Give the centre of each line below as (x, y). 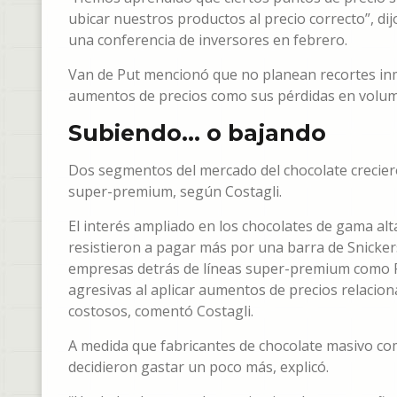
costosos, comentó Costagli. (161, 311)
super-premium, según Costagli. (175, 192)
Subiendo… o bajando (197, 133)
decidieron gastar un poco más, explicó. (198, 367)
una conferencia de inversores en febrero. (208, 40)
